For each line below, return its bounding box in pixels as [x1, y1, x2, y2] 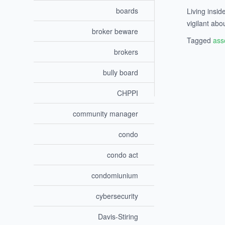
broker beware [92, 26, 139, 37]
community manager [73, 108, 139, 119]
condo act [107, 150, 139, 160]
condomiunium [91, 170, 139, 181]
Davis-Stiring [98, 211, 139, 222]
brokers [114, 47, 139, 57]
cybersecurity [96, 191, 139, 201]
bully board [103, 67, 139, 78]
